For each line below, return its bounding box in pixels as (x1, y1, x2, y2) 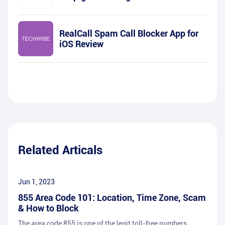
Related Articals (18, 143, 102, 158)
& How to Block (18, 203, 79, 214)
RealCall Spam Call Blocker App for (59, 28, 198, 39)
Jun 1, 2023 (18, 178, 55, 186)
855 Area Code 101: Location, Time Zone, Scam (18, 192, 206, 203)
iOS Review (59, 39, 103, 50)
